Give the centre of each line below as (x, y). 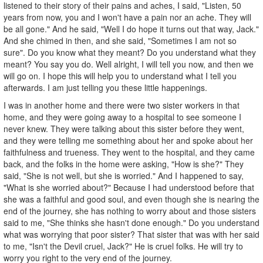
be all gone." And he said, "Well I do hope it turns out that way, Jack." (131, 28)
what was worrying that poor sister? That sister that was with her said (131, 234)
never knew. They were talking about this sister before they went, (124, 128)
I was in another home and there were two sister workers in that (122, 105)
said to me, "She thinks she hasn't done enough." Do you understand (131, 222)
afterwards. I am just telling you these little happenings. (105, 87)
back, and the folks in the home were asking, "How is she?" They (124, 163)
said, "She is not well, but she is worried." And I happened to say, (124, 175)
